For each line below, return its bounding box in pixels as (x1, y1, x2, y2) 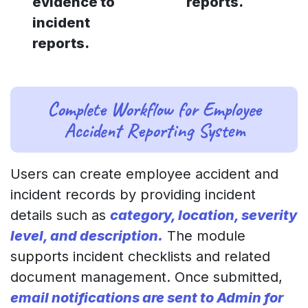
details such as (10, 206, 110, 223)
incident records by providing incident (10, 186, 256, 203)
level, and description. (10, 227, 163, 244)
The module (163, 227, 245, 244)
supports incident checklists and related (10, 247, 270, 265)
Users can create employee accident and (10, 165, 278, 182)
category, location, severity (110, 206, 297, 223)
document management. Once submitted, (10, 268, 283, 285)
